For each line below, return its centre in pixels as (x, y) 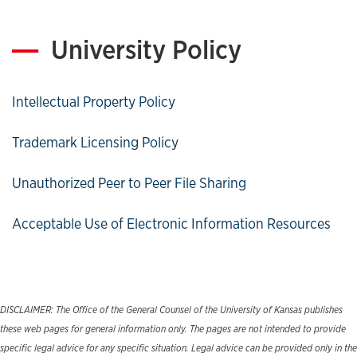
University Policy (143, 49)
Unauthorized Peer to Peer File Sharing (129, 182)
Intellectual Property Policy (94, 101)
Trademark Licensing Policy (95, 142)
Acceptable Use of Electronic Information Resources (171, 223)
